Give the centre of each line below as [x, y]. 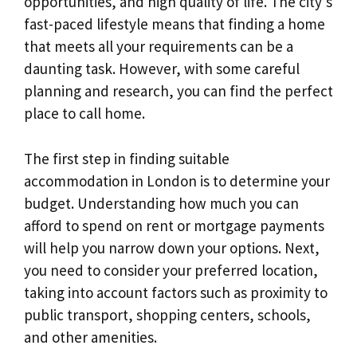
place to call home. [84, 114]
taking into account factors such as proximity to [176, 292]
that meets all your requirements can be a [159, 47]
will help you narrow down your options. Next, [172, 247]
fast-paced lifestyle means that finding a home [175, 24]
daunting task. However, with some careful [162, 69]
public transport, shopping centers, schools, [167, 314]
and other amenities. [90, 337]
